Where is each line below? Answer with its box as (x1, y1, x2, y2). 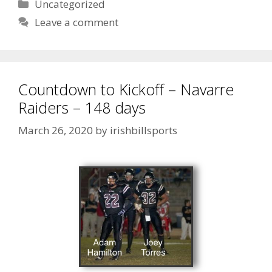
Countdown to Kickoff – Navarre (18, 78, 234, 100)
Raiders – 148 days (18, 97, 146, 118)
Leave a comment (35, 15, 119, 29)
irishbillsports (110, 123, 177, 138)
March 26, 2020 (18, 123, 93, 138)
